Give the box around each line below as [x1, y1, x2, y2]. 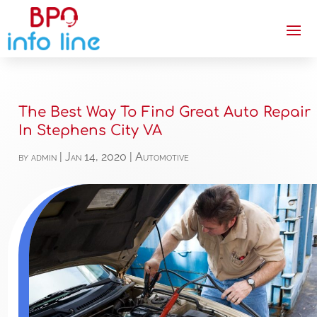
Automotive [135, 150, 190, 164]
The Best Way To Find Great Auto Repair [18, 104, 311, 121]
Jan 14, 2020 [65, 150, 127, 164]
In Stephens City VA [18, 122, 163, 139]
